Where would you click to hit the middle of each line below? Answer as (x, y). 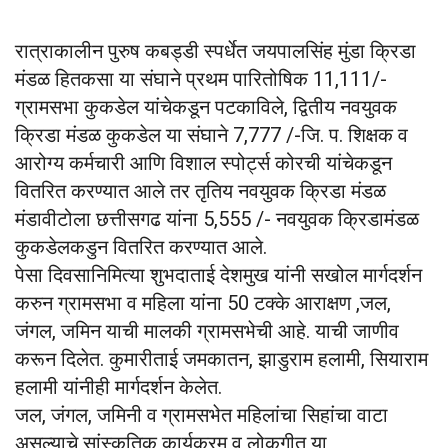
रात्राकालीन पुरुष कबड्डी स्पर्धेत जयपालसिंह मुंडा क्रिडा (215, 51)
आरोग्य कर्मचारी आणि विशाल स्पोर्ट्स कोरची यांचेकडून (203, 163)
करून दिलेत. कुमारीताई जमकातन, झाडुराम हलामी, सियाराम (221, 359)
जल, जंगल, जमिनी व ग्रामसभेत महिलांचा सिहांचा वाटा (201, 415)
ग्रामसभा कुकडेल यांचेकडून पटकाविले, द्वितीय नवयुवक (206, 107)
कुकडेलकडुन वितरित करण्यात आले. (141, 247)
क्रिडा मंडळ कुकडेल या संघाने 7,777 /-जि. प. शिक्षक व (211, 135)
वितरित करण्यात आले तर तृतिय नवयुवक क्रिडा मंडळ (200, 191)
